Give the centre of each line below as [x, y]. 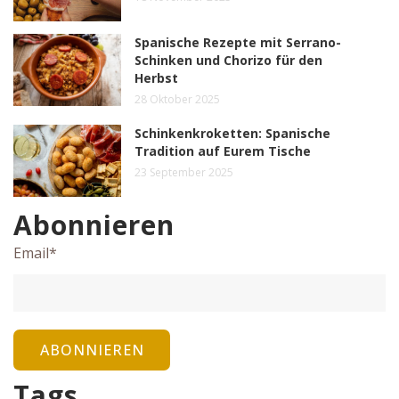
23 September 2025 [184, 173]
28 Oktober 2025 [178, 100]
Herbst [157, 78]
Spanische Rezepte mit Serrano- [238, 43]
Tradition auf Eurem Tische [223, 151]
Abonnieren [94, 225]
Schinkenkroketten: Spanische [233, 134]
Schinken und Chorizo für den [229, 61]
